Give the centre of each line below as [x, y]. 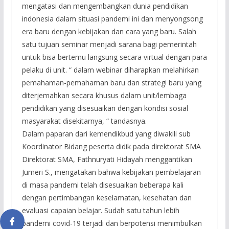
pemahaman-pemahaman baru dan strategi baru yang [111, 82]
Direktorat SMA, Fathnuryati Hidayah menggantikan [107, 159]
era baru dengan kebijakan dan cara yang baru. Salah [109, 31]
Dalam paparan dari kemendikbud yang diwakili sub [106, 133]
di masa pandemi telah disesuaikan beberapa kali [102, 185]
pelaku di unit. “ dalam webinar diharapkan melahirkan [110, 70]
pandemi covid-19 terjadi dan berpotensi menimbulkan [112, 223]
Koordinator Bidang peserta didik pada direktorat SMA [111, 146]
